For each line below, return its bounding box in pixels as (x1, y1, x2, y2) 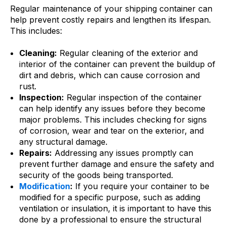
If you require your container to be (72, 181, 209, 191)
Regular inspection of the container (64, 92, 202, 102)
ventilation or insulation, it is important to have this (19, 203, 211, 213)
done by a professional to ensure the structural (19, 214, 201, 224)
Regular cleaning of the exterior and (56, 47, 198, 58)
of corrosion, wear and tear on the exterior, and (19, 125, 204, 136)
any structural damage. (19, 136, 107, 147)
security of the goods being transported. (19, 169, 173, 180)
